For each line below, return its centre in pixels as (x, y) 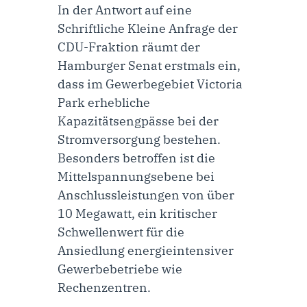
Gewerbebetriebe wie (120, 269)
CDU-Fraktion (98, 47)
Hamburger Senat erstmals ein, (149, 65)
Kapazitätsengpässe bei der (138, 121)
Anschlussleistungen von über (146, 195)
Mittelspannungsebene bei (136, 176)
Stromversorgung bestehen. (139, 139)
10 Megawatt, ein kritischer (137, 213)
